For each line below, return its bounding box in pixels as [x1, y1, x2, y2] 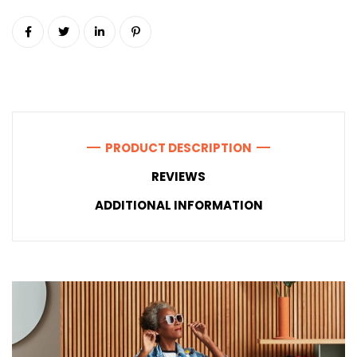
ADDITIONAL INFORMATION [94, 196, 263, 214]
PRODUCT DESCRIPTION [105, 139, 252, 156]
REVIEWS [151, 167, 206, 185]
